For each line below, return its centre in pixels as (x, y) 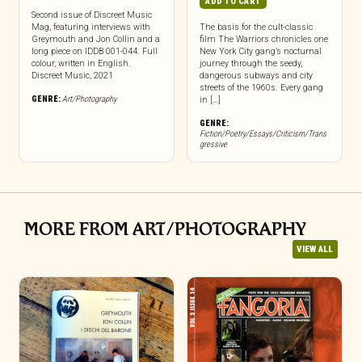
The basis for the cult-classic (256, 27)
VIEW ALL (315, 249)
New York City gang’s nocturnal (260, 51)
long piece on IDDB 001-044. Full (94, 51)
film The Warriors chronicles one (263, 39)
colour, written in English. (81, 63)
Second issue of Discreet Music (91, 15)
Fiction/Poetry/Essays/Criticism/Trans (263, 133)
